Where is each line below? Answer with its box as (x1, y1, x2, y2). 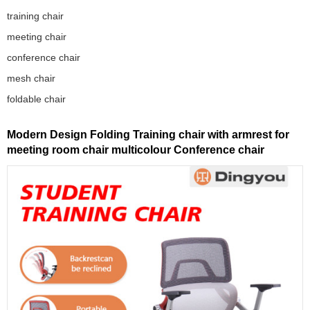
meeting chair (7, 30, 66, 42)
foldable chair (7, 93, 66, 104)
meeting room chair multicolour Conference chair (7, 143, 264, 156)
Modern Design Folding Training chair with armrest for (7, 127, 289, 140)
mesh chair (7, 72, 55, 84)
